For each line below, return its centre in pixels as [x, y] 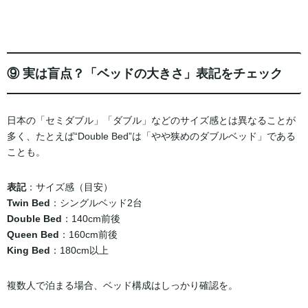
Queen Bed [33, 235]
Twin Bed [29, 203]
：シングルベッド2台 [96, 203]
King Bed [29, 251]
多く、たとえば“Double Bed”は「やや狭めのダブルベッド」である [151, 136]
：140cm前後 [91, 219]
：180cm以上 [79, 251]
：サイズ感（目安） [69, 187]
